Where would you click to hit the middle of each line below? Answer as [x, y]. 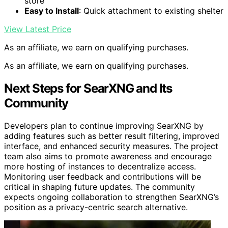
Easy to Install [52, 10]
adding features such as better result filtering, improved [112, 136]
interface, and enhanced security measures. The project [111, 146]
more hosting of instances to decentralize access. [100, 166]
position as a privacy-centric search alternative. [96, 207]
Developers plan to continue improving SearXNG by [104, 125]
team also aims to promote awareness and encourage [108, 156]
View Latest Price [38, 29]
